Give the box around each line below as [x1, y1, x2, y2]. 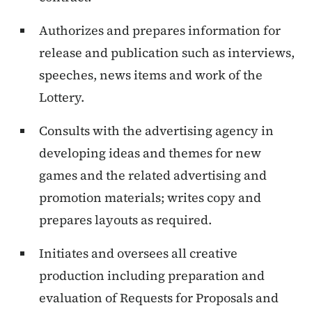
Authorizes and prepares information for [39, 22, 281, 40]
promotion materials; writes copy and [39, 189, 261, 207]
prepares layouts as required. [39, 211, 212, 229]
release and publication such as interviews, [39, 44, 295, 62]
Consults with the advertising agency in [39, 122, 274, 140]
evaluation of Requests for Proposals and [39, 289, 279, 307]
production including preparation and [39, 267, 265, 285]
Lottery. [39, 88, 84, 107]
